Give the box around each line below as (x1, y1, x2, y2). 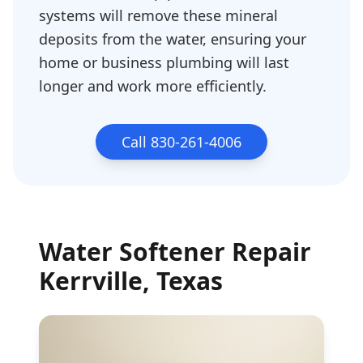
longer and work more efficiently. (39, 76, 267, 96)
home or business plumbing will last (39, 53, 289, 72)
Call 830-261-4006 (122, 132, 241, 152)
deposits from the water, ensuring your (39, 29, 306, 49)
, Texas (143, 264, 223, 297)
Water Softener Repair (39, 235, 311, 268)
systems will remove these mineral (39, 6, 278, 25)
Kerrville (39, 264, 143, 297)
